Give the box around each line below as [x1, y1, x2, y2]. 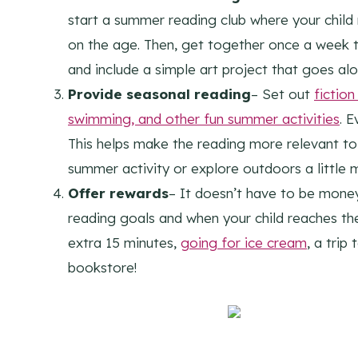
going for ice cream [181, 233, 307, 251]
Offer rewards [68, 184, 169, 201]
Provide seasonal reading [68, 85, 251, 102]
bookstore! [68, 258, 137, 276]
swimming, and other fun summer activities [68, 109, 340, 127]
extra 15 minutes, [68, 233, 181, 251]
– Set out [251, 85, 314, 102]
